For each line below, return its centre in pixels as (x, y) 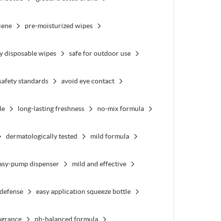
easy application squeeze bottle (83, 191)
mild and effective (99, 164)
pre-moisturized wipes (58, 25)
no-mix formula (120, 108)
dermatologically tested (41, 136)
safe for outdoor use (100, 53)
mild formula (110, 136)
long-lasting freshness (51, 108)
